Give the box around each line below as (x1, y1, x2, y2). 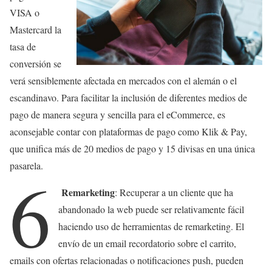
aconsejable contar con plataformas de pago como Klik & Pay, (10, 125, 247, 138)
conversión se (10, 57, 61, 70)
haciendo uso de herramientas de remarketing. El (58, 220, 245, 233)
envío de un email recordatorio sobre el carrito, (58, 237, 237, 250)
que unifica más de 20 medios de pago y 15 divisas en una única (10, 142, 255, 155)
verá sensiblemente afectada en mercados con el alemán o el (10, 74, 237, 87)
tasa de (10, 40, 36, 53)
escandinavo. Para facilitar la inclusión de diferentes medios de (10, 91, 247, 104)
